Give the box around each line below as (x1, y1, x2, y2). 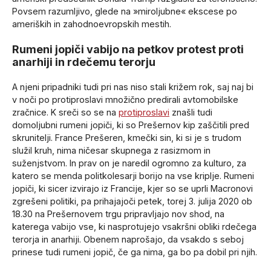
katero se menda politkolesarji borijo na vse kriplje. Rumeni (12, 171, 254, 181)
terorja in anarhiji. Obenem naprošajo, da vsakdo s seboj (12, 234, 244, 245)
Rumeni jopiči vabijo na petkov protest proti (12, 43, 244, 56)
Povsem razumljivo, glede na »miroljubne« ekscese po (12, 5, 237, 16)
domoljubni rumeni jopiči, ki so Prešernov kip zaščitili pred (12, 120, 249, 131)
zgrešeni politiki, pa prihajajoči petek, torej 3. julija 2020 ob (12, 196, 252, 207)
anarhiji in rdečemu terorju (12, 56, 155, 69)
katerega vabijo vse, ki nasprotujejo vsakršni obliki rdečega (12, 221, 256, 232)
